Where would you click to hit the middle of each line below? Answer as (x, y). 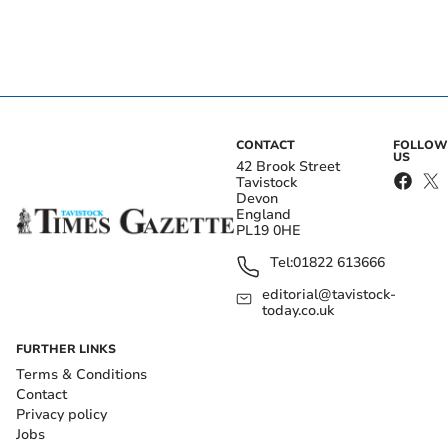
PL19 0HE (268, 231)
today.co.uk (298, 311)
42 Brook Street (288, 167)
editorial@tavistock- (329, 295)
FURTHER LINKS (66, 349)
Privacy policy (61, 415)
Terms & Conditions (81, 375)
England (263, 215)
